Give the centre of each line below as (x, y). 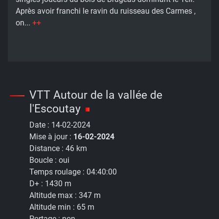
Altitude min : (53, 207)
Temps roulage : (58, 172)
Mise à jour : (51, 137)
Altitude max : (54, 196)
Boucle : (44, 160)
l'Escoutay (55, 109)
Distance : (47, 149)
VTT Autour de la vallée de (96, 95)
